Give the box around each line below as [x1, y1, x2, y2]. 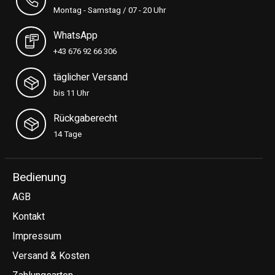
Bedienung [12, 168, 66, 186]
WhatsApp [53, 28, 98, 44]
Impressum [12, 229, 61, 244]
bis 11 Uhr [53, 87, 90, 99]
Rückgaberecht [53, 111, 118, 126]
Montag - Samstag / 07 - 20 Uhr [53, 4, 166, 17]
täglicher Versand [53, 69, 128, 85]
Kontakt [12, 209, 45, 225]
